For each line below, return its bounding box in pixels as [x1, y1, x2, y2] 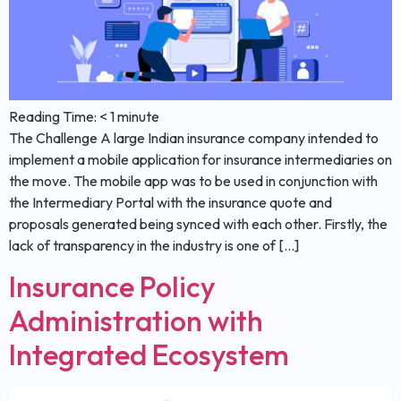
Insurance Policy [9, 268, 216, 304]
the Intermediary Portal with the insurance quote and [9, 193, 332, 212]
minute [117, 107, 159, 126]
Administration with [9, 302, 263, 338]
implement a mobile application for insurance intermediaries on [9, 150, 392, 169]
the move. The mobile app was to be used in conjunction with [9, 172, 378, 191]
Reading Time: [9, 107, 99, 126]
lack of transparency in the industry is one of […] [9, 236, 299, 255]
